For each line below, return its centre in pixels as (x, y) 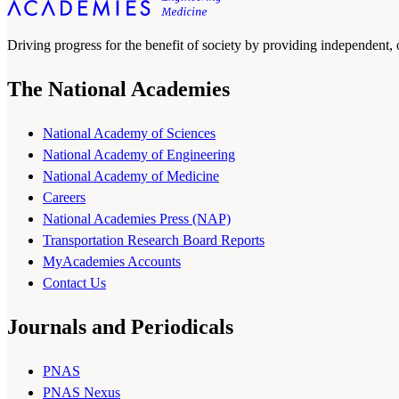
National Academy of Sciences (129, 134)
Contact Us (74, 283)
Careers (64, 198)
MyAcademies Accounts (112, 262)
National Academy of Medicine (131, 176)
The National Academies (118, 90)
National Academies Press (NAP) (137, 219)
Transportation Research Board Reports (154, 240)
